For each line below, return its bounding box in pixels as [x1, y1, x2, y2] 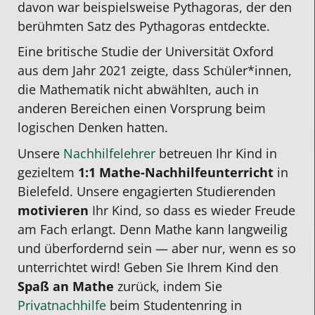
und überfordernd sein [18, 239, 155, 257]
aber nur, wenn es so [172, 239, 296, 257]
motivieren [18, 201, 89, 219]
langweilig [224, 220, 288, 238]
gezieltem [18, 163, 78, 181]
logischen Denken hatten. [18, 119, 168, 136]
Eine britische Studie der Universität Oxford [18, 43, 274, 60]
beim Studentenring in [106, 296, 242, 314]
